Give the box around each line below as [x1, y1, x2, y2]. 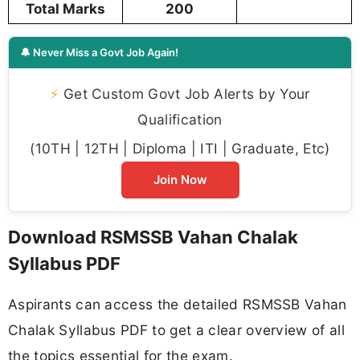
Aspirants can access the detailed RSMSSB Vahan [8, 295, 347, 313]
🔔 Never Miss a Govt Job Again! [20, 46, 178, 59]
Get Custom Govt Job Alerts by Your [59, 85, 310, 103]
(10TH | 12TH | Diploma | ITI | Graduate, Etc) [30, 140, 330, 157]
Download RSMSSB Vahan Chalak [8, 227, 298, 248]
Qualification [137, 111, 223, 129]
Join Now [153, 172, 207, 188]
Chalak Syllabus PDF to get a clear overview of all [8, 321, 346, 338]
